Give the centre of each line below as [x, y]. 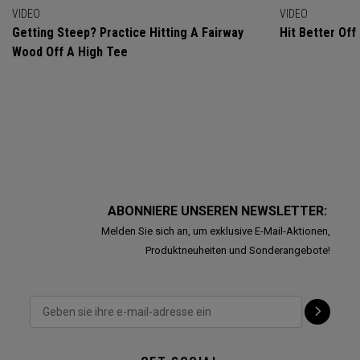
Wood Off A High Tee [70, 52]
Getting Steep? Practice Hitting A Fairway [128, 33]
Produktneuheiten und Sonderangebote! [237, 251]
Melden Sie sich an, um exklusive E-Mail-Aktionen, [215, 231]
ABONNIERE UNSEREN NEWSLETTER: [219, 211]
